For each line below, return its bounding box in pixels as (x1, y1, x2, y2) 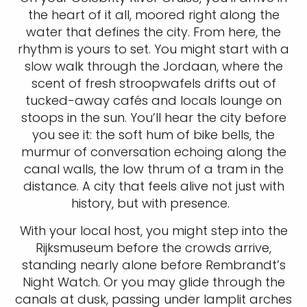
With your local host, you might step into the (19, 222, 288, 239)
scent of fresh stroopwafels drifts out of (31, 75, 276, 92)
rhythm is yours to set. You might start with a (18, 40, 289, 58)
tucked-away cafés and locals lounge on (25, 92, 282, 109)
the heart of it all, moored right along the (27, 6, 280, 23)
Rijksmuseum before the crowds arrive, (36, 239, 271, 256)
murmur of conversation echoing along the (21, 143, 286, 160)
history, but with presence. (71, 195, 236, 212)
